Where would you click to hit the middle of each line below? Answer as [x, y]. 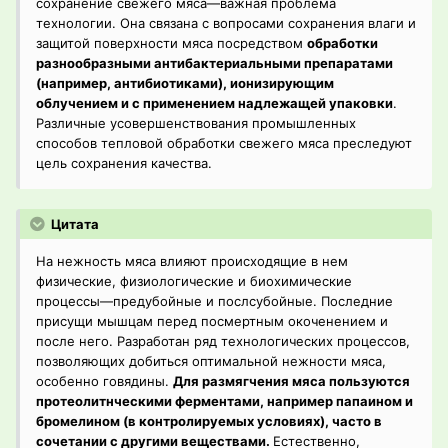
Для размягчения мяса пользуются [291, 381]
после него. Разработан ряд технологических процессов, [223, 341]
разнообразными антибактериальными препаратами [214, 63]
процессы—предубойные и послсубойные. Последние [214, 301]
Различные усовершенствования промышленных [196, 123]
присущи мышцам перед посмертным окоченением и [212, 321]
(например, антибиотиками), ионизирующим [185, 83]
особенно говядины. [104, 381]
